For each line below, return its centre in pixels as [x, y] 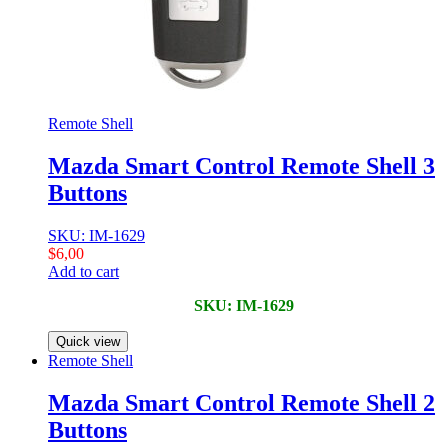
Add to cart [83, 272]
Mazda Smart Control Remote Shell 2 [241, 403]
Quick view [88, 342]
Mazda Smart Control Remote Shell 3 [241, 166]
